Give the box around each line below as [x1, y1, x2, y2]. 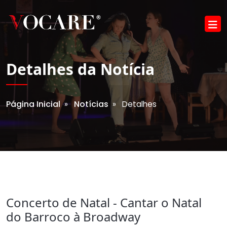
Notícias [74, 98, 108, 110]
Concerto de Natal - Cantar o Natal [6, 194, 202, 211]
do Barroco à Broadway [6, 208, 140, 225]
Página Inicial [6, 98, 60, 110]
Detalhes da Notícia [6, 59, 155, 80]
